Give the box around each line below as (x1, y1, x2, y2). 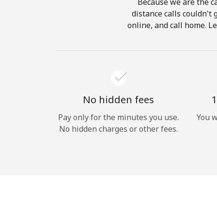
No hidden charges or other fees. (59, 124, 178, 134)
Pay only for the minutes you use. (58, 112, 179, 123)
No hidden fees (83, 93, 154, 106)
